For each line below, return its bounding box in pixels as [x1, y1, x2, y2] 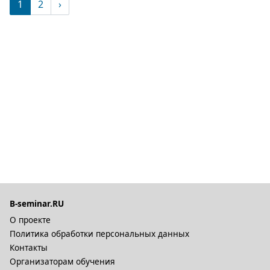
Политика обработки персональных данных [10, 228, 189, 239]
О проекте [10, 214, 51, 225]
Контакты [10, 242, 48, 253]
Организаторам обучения [10, 256, 115, 267]
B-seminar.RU [10, 198, 64, 209]
